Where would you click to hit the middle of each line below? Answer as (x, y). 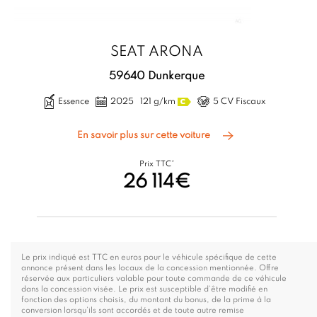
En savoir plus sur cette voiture (144, 136)
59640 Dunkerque (157, 76)
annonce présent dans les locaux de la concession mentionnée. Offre (150, 268)
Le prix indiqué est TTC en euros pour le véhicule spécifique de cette (149, 258)
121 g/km (159, 102)
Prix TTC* (157, 164)
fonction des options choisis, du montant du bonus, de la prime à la (146, 300)
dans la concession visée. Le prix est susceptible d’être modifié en (144, 289)
